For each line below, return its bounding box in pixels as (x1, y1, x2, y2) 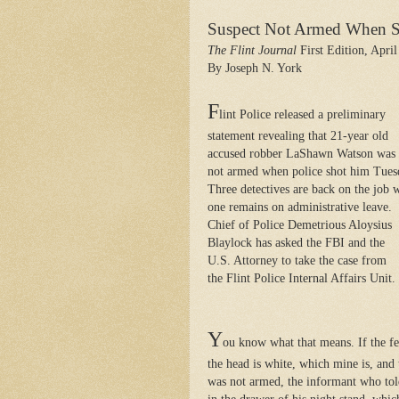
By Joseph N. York (208, 61, 302, 75)
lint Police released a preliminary (219, 107, 386, 121)
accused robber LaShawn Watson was (208, 146, 395, 160)
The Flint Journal (208, 43, 297, 57)
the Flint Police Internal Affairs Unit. (208, 271, 395, 285)
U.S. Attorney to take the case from (208, 253, 387, 267)
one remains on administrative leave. (208, 199, 392, 214)
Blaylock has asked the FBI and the (208, 235, 385, 249)
